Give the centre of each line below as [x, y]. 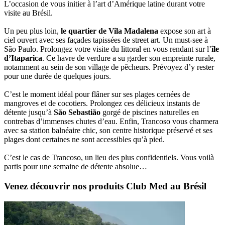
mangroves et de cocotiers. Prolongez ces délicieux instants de [102, 103]
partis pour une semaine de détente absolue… [76, 167]
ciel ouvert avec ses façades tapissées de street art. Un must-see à [106, 40]
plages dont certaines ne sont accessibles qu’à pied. [84, 140]
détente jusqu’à [29, 113]
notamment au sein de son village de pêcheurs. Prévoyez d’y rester [109, 67]
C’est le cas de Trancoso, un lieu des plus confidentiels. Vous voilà [109, 158]
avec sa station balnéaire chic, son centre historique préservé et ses [108, 131]
